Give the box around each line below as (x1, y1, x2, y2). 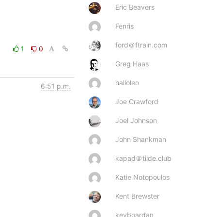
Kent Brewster (115, 191, 159, 200)
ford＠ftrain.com (115, 40, 167, 49)
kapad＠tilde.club (115, 154, 171, 162)
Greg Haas (115, 59, 149, 68)
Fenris (115, 21, 134, 30)
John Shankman (115, 135, 166, 143)
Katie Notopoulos (115, 172, 170, 181)
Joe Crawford (115, 97, 158, 106)
